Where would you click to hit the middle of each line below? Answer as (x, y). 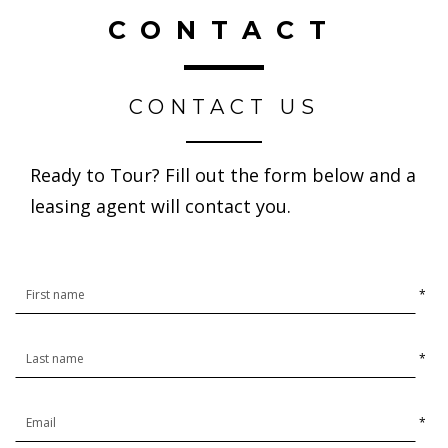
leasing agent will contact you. (160, 205)
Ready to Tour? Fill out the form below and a (223, 174)
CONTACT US (224, 107)
